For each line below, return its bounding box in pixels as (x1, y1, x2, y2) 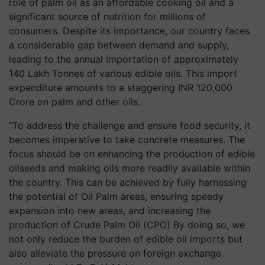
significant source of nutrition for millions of (9, 11, 206, 22)
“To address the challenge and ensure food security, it (9, 119, 250, 131)
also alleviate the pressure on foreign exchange (9, 247, 221, 259)
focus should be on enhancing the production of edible (9, 148, 255, 160)
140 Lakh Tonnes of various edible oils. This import (9, 67, 237, 79)
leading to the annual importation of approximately (9, 53, 238, 65)
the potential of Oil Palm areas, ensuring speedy (9, 190, 224, 202)
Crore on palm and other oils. (9, 96, 140, 108)
